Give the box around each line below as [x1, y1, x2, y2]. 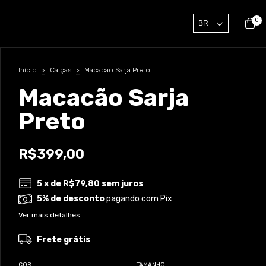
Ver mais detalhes [18, 210, 80, 219]
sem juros [102, 178, 144, 189]
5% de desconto [37, 193, 105, 204]
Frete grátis [37, 234, 91, 245]
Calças [50, 65, 71, 74]
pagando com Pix [104, 193, 173, 204]
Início [18, 65, 37, 74]
